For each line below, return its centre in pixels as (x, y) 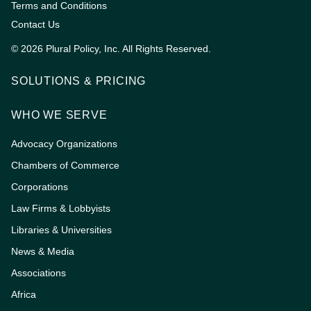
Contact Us (35, 25)
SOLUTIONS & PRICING (79, 81)
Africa (24, 295)
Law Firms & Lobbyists (61, 209)
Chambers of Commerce (65, 166)
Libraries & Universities (61, 230)
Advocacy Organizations (64, 144)
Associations (39, 273)
